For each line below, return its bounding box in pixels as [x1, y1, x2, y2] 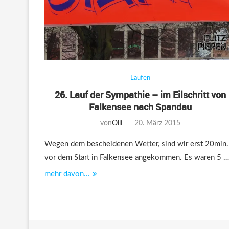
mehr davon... [44, 170, 90, 178]
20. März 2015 [134, 119, 180, 127]
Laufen [130, 74, 150, 81]
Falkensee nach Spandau [88, 100, 192, 113]
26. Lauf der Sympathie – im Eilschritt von [54, 88, 226, 101]
